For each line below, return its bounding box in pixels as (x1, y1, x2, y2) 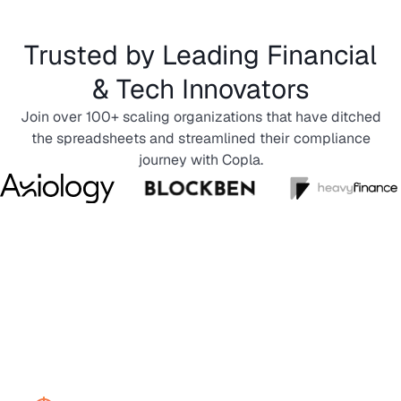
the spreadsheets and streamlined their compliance (30, 128, 371, 148)
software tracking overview (32, 344, 369, 380)
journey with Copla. (138, 149, 263, 169)
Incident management (65, 310, 336, 346)
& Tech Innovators (91, 71, 310, 107)
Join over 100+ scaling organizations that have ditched (20, 107, 381, 126)
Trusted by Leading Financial (24, 37, 377, 73)
